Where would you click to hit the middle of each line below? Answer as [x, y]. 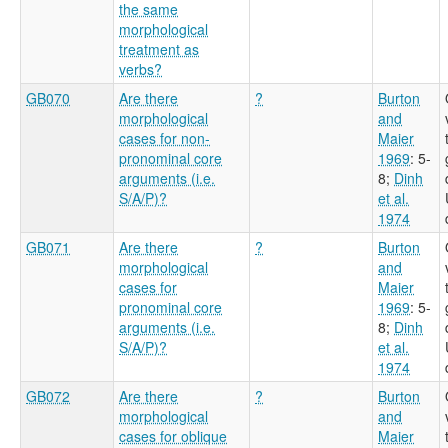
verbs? [140, 68]
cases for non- [164, 137]
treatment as [159, 48]
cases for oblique [173, 435]
